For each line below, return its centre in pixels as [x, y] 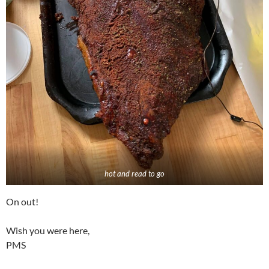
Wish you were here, [48, 230]
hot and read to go [134, 173]
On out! [22, 201]
